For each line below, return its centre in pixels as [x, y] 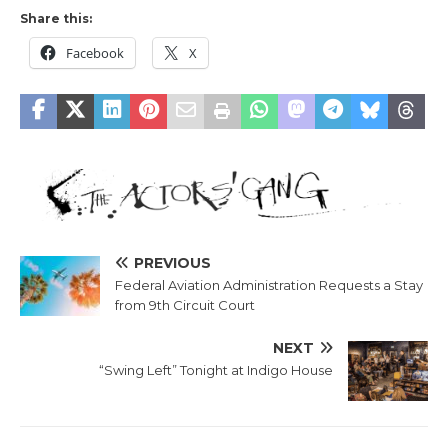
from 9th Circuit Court [185, 305]
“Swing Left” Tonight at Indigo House [216, 370]
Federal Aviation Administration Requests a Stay [269, 285]
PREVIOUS [172, 263]
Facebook [95, 52]
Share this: [56, 18]
